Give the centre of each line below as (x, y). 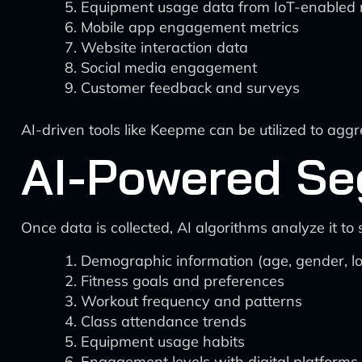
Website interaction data (164, 47)
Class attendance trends (164, 321)
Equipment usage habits (163, 341)
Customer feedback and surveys (190, 88)
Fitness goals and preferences (183, 281)
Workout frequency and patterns (192, 301)
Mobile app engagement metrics (190, 27)
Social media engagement (169, 67)
